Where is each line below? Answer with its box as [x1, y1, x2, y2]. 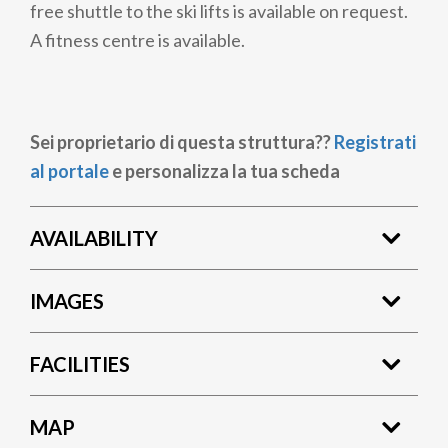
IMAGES [30, 288, 104, 313]
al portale [30, 159, 109, 182]
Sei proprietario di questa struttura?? [30, 130, 334, 153]
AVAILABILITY [30, 225, 158, 250]
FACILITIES [30, 351, 130, 376]
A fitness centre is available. [30, 29, 245, 51]
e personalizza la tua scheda [109, 159, 340, 182]
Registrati [334, 130, 416, 153]
